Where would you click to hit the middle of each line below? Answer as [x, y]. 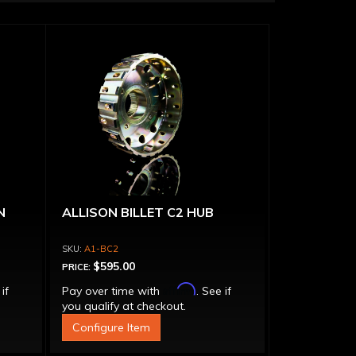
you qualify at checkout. [124, 306]
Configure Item [111, 327]
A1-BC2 [101, 249]
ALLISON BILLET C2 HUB [137, 212]
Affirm [179, 289]
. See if [213, 291]
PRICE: [77, 267]
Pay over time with [112, 291]
